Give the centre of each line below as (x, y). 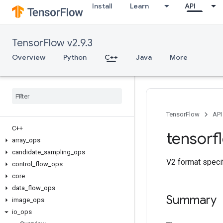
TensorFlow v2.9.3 (52, 43)
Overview (29, 57)
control (22, 164)
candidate (26, 152)
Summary (191, 200)
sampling (57, 152)
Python (75, 57)
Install (102, 6)
